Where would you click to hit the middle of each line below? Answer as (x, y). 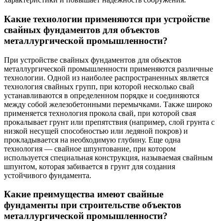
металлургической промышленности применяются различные (109, 69)
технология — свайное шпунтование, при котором (90, 148)
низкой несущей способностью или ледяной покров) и (96, 131)
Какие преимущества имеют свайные (84, 194)
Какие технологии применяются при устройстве (107, 19)
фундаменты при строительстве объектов (92, 205)
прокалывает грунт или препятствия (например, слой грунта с (109, 122)
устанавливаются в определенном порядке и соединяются (102, 95)
